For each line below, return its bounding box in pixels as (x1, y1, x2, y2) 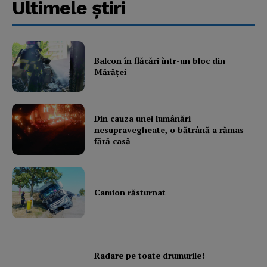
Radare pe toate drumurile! (94, 249, 207, 261)
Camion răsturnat (94, 187, 166, 198)
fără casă (94, 135, 131, 147)
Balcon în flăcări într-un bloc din (94, 55, 226, 67)
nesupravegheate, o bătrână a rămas (94, 123, 244, 135)
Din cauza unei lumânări (94, 112, 191, 124)
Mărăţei (94, 66, 127, 78)
